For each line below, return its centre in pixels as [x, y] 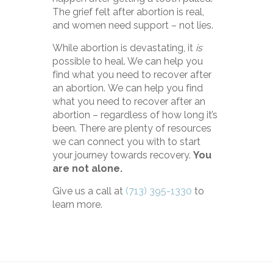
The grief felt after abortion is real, [129, 12]
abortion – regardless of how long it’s [135, 115]
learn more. [78, 205]
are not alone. [88, 169]
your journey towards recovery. [123, 155]
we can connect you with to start [127, 142]
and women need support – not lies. [133, 26]
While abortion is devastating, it [124, 48]
